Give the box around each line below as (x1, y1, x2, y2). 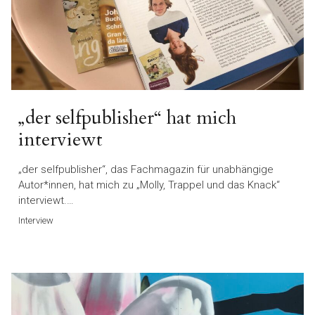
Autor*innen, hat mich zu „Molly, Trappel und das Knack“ (18, 178, 280, 191)
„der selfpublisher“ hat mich (18, 104, 236, 131)
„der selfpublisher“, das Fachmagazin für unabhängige (18, 162, 274, 176)
